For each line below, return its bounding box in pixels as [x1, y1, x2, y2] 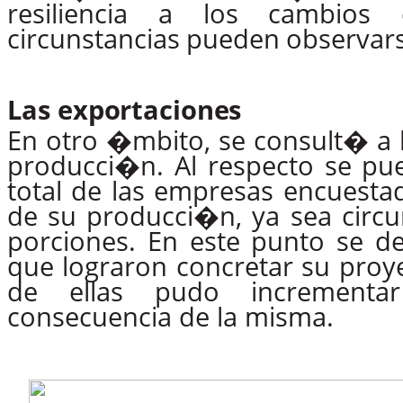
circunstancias [7, 21, 180, 58]
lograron [62, 247, 168, 284]
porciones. [7, 222, 136, 259]
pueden [186, 21, 281, 58]
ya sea [252, 197, 332, 234]
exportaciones [58, 91, 242, 128]
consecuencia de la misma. [7, 298, 334, 335]
